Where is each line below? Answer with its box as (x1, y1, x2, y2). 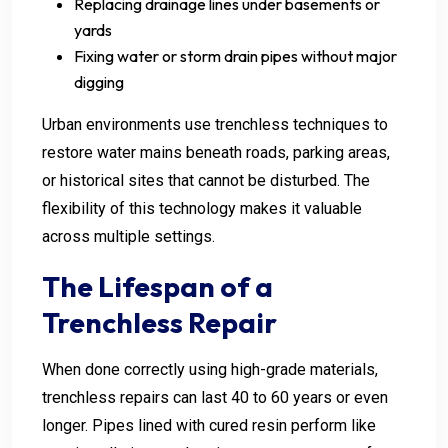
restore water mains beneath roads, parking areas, (42, 142, 390, 162)
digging (74, 71, 124, 92)
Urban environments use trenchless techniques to (42, 114, 388, 134)
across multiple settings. (42, 226, 215, 246)
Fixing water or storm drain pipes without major (74, 45, 397, 66)
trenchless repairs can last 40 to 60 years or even (42, 387, 388, 407)
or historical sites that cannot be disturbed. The (42, 170, 370, 190)
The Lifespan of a (42, 268, 273, 304)
